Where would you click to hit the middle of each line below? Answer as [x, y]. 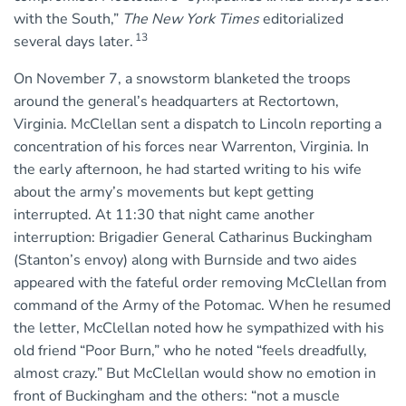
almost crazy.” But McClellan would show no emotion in [195, 374]
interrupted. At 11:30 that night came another [164, 215]
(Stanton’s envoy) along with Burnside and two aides [185, 261]
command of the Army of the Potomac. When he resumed [202, 306]
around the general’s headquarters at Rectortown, [176, 102]
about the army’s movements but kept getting [164, 193]
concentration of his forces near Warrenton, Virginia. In [191, 147]
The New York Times [191, 19]
